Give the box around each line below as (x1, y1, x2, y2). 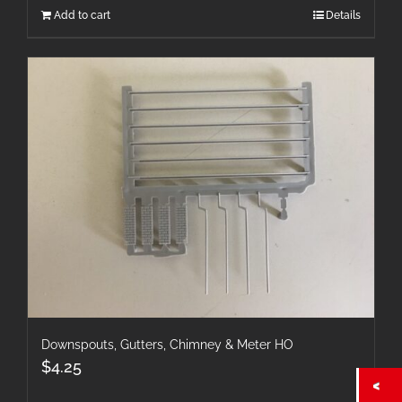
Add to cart (54, 9, 110, 22)
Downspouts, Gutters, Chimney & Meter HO (41, 336, 293, 352)
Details (326, 9, 361, 22)
